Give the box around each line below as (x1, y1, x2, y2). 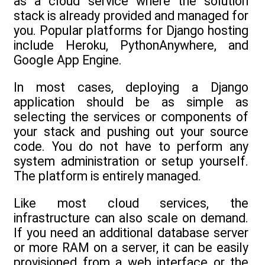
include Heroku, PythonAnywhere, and (14, 37, 248, 53)
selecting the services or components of (14, 109, 248, 124)
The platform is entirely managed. (14, 168, 201, 183)
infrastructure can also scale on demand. (14, 211, 248, 226)
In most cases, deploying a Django (14, 79, 248, 95)
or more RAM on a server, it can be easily (14, 240, 248, 256)
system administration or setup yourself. (14, 153, 248, 169)
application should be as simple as (14, 94, 248, 109)
